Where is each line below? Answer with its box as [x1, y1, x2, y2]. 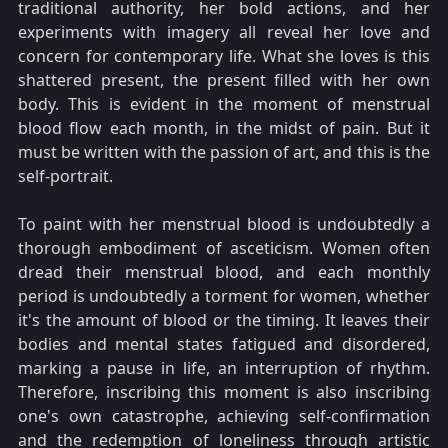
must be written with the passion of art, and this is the [18, 141, 430, 164]
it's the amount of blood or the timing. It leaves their [18, 309, 430, 332]
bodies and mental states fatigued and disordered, [18, 333, 430, 356]
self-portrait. [18, 165, 113, 188]
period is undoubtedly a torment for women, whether [18, 285, 430, 308]
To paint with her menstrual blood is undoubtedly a [18, 213, 430, 236]
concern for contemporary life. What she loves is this [18, 45, 430, 68]
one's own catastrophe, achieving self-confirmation [18, 405, 430, 428]
